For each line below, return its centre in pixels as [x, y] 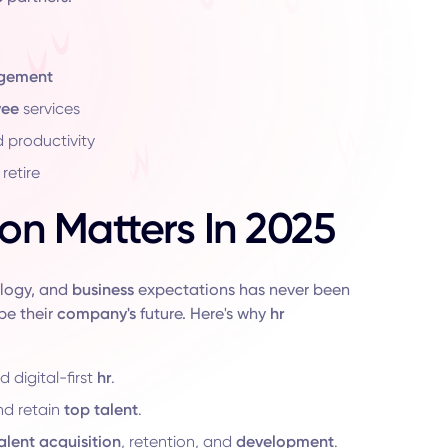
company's [96, 313]
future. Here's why [202, 313]
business [102, 289]
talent [115, 409]
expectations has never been [241, 289]
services [49, 108]
